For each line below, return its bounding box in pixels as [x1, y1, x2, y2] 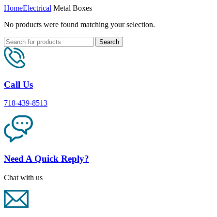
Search [99, 38, 119, 46]
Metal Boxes [51, 3, 92, 12]
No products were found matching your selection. [4, 20, 155, 29]
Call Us [4, 79, 33, 90]
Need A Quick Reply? [4, 154, 89, 164]
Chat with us [4, 173, 43, 182]
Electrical [23, 3, 51, 12]
